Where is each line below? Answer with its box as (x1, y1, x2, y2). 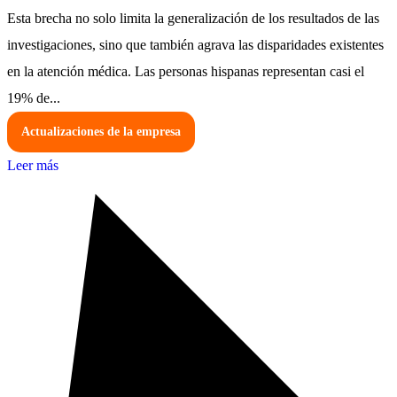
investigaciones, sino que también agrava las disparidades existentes (7, 37, 384, 53)
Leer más (7, 158, 58, 174)
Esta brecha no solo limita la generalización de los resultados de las (7, 11, 379, 27)
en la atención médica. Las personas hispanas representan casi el (7, 64, 364, 80)
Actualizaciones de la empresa (21, 125, 181, 139)
